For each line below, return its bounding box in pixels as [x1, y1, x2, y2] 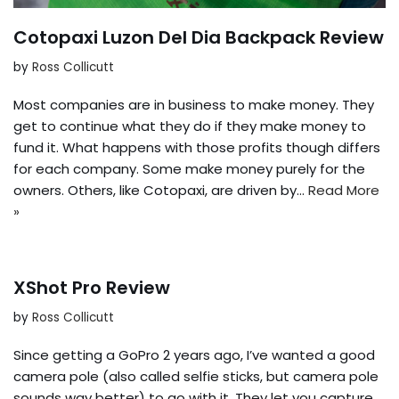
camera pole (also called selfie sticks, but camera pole [13, 366, 379, 386]
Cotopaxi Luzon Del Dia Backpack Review [13, 24, 384, 50]
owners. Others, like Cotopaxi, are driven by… [13, 180, 308, 199]
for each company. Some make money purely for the [13, 159, 365, 178]
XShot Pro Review [13, 274, 170, 300]
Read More [308, 180, 379, 199]
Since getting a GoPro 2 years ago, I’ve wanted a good [13, 345, 375, 364]
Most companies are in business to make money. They [13, 94, 374, 114]
